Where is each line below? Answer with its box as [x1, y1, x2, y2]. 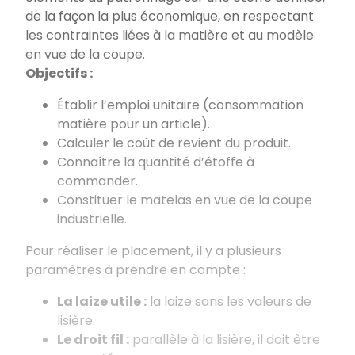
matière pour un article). [57, 114, 210, 133]
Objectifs [25, 63, 87, 82]
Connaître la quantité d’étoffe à [57, 152, 254, 171]
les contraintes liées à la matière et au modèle [25, 25, 314, 44]
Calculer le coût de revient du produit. [57, 133, 291, 152]
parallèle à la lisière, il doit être [129, 330, 320, 349]
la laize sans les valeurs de [147, 292, 311, 311]
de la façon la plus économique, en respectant [25, 6, 314, 25]
